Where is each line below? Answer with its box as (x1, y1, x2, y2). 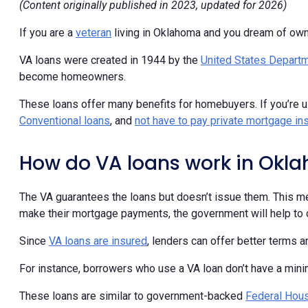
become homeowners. (19, 70, 126, 84)
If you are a (19, 26, 76, 40)
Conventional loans (19, 114, 110, 128)
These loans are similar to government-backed (19, 289, 245, 303)
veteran (76, 26, 111, 40)
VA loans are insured (49, 234, 147, 248)
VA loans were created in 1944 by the (19, 54, 201, 67)
